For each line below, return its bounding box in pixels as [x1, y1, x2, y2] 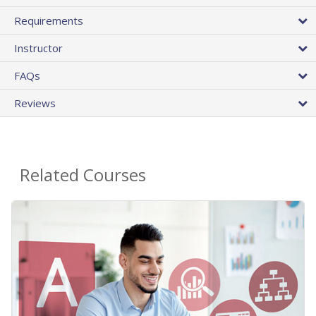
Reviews [14, 96, 56, 111]
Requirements [14, 13, 83, 28]
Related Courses [20, 163, 146, 187]
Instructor [14, 41, 63, 56]
